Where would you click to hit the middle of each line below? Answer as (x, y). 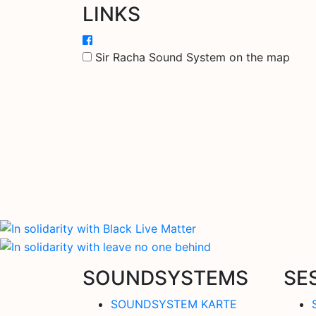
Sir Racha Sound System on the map (193, 57)
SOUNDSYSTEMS (165, 278)
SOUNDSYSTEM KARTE (174, 304)
